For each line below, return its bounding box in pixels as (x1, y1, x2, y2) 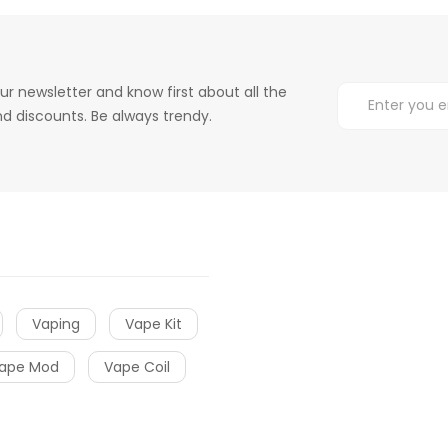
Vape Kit (125, 313, 182, 334)
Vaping (32, 313, 80, 334)
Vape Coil (104, 356, 170, 377)
